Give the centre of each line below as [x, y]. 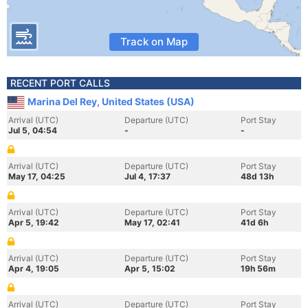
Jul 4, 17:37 [147, 176]
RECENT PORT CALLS [60, 83]
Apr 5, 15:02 [150, 268]
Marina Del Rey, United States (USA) [111, 101]
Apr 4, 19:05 [34, 268]
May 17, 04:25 [37, 176]
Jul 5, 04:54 [33, 130]
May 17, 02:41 [152, 222]
